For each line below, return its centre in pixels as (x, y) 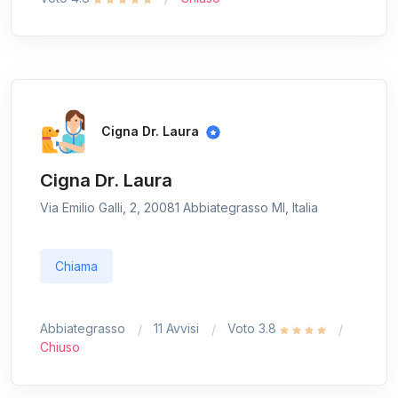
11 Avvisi (176, 329)
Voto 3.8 (254, 329)
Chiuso (60, 347)
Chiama (76, 267)
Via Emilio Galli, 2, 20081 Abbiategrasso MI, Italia (179, 208)
